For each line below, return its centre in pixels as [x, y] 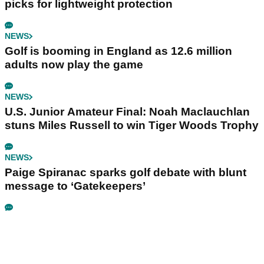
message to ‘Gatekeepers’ [75, 186]
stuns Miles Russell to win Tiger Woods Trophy [132, 126]
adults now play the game [74, 65]
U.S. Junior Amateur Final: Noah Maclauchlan [127, 112]
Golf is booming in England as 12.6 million [118, 51]
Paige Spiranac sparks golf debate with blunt [126, 173]
